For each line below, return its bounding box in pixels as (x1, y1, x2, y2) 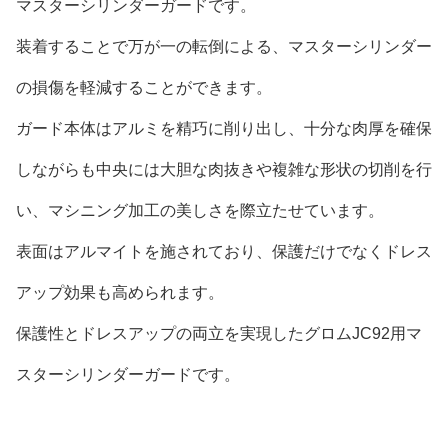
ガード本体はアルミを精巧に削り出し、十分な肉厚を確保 (16, 120, 432, 138)
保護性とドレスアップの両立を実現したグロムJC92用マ (16, 325, 422, 343)
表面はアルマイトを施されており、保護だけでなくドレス (16, 243, 432, 261)
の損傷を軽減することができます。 (16, 79, 272, 97)
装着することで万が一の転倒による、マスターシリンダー (16, 38, 432, 56)
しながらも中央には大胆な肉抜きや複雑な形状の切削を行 (16, 161, 432, 179)
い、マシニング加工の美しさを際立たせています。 (16, 202, 384, 220)
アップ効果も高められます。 (16, 284, 224, 302)
